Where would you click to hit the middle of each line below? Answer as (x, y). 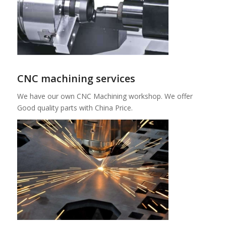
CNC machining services (76, 79)
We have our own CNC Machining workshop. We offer (105, 96)
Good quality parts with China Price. (75, 108)
